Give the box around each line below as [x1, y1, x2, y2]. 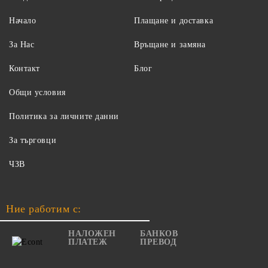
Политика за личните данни [9, 112, 119, 121]
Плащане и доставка [134, 16, 214, 26]
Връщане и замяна [134, 40, 206, 50]
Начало [9, 16, 36, 26]
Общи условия [9, 88, 66, 98]
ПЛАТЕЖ [68, 237, 108, 247]
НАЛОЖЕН [68, 229, 116, 239]
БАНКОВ [140, 229, 178, 239]
